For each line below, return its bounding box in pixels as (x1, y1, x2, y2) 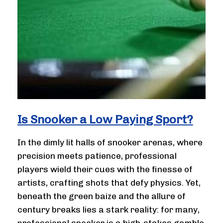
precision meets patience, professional (17, 151, 177, 161)
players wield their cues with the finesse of (17, 164, 193, 175)
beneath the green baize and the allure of (17, 191, 186, 202)
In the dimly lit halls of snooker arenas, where (17, 137, 203, 148)
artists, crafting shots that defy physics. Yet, (17, 178, 201, 188)
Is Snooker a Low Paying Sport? (17, 112, 193, 126)
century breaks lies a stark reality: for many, (17, 205, 200, 215)
